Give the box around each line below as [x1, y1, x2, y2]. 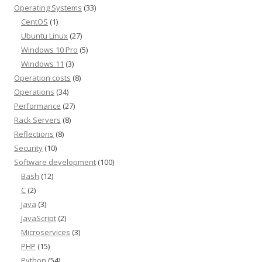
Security [14, 143, 43, 154]
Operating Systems [14, 2, 82, 13]
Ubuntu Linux [21, 30, 68, 42]
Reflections [14, 129, 54, 140]
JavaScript [21, 213, 56, 224]
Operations [14, 87, 54, 98]
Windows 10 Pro [21, 44, 78, 56]
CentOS [21, 16, 48, 27]
